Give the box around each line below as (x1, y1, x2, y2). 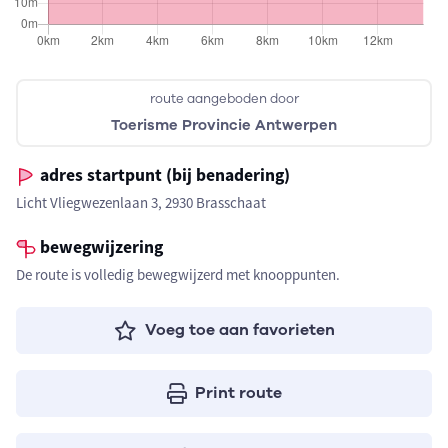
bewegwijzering (36, 236, 163, 258)
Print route (194, 382, 282, 404)
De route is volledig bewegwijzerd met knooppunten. (16, 265, 340, 284)
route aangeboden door (149, 90, 299, 108)
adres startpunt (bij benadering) (36, 164, 290, 186)
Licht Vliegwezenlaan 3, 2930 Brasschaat (16, 193, 266, 212)
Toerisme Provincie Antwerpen (111, 115, 337, 135)
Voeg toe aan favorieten (144, 319, 335, 341)
